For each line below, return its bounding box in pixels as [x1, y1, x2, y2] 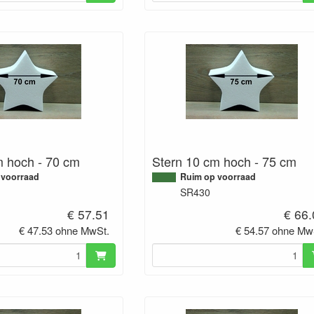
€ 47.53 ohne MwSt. [19, 222, 110, 238]
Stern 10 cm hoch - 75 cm [151, 151, 296, 170]
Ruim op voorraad [179, 170, 256, 183]
